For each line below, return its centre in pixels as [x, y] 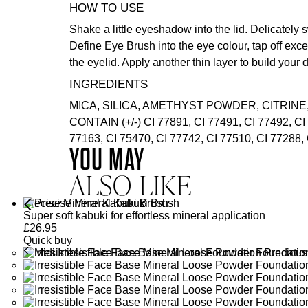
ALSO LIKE [131, 185]
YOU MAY [107, 160]
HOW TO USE [106, 8]
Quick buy [47, 240]
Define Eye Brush [112, 46]
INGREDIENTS [108, 84]
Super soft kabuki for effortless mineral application [144, 216]
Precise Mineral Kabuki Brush [96, 203]
